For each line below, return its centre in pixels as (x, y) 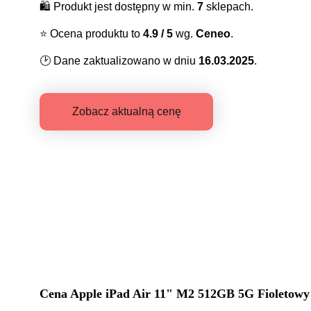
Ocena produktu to (95, 33)
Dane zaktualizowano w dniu (125, 60)
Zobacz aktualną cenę (126, 111)
